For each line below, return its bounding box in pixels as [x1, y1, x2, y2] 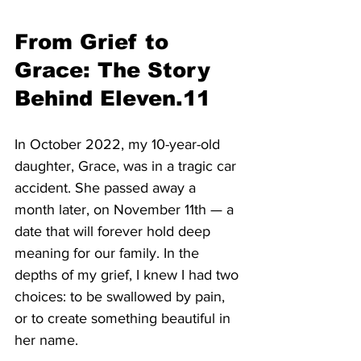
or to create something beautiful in [15, 310, 234, 327]
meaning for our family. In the [15, 245, 203, 262]
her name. [15, 332, 78, 349]
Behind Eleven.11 [15, 86, 210, 110]
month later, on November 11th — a [15, 201, 238, 218]
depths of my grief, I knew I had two [15, 267, 243, 284]
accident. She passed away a [15, 180, 200, 197]
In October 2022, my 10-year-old [15, 136, 224, 153]
